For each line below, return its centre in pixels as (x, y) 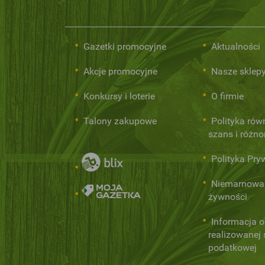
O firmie (227, 96)
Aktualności (235, 47)
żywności (228, 197)
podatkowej (233, 248)
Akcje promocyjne (120, 72)
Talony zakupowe (120, 121)
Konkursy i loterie (119, 96)
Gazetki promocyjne (125, 47)
